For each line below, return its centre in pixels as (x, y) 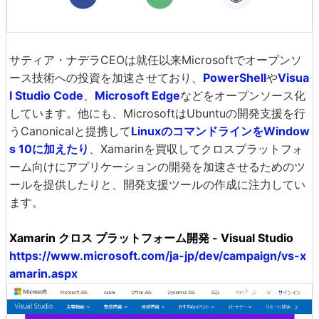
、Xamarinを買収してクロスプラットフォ (196, 148)
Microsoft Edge (137, 95)
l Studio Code (46, 95)
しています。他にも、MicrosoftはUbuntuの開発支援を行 (157, 113)
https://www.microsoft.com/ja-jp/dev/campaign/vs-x (158, 255)
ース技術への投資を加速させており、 (106, 77)
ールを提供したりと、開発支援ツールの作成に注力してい (157, 184)
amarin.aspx (43, 273)
